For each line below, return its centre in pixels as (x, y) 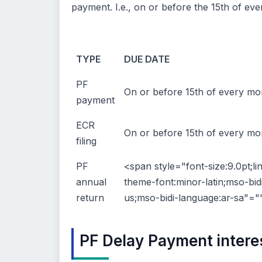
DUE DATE (147, 59)
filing (86, 141)
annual (91, 182)
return (90, 198)
